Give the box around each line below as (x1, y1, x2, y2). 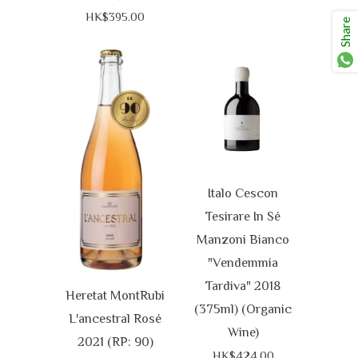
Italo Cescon (208, 185, 278, 201)
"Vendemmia (208, 255, 278, 271)
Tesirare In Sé (205, 209, 280, 225)
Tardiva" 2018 (205, 278, 280, 294)
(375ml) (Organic (194, 301, 292, 317)
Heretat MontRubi (66, 287, 165, 303)
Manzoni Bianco (197, 232, 289, 248)
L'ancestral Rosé (69, 310, 161, 326)
